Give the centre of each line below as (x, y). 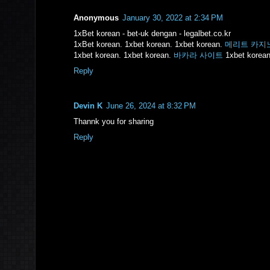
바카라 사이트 (198, 55)
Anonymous (96, 18)
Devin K (88, 106)
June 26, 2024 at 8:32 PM (151, 106)
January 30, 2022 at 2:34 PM (173, 18)
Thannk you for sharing (114, 122)
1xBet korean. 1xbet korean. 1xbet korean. (149, 44)
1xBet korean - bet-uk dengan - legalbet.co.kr (152, 33)
